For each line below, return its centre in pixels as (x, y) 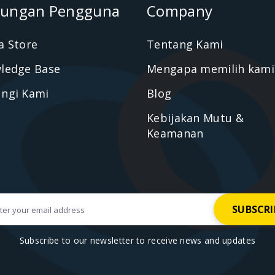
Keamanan (175, 133)
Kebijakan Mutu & (195, 118)
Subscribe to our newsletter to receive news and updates (137, 240)
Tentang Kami (185, 44)
